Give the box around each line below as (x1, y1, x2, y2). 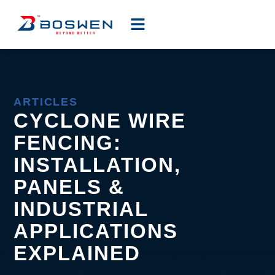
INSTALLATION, (14, 153, 182, 176)
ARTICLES (14, 95, 78, 108)
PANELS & (14, 175, 125, 198)
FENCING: (14, 131, 122, 154)
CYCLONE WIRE (14, 109, 187, 132)
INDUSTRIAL (14, 197, 149, 220)
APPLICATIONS (14, 219, 179, 242)
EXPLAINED (14, 241, 141, 265)
